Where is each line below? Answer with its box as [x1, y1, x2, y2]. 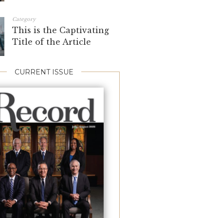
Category [12, 16, 36, 22]
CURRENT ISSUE [14, 68, 73, 76]
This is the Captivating [12, 25, 109, 35]
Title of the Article [12, 36, 91, 47]
